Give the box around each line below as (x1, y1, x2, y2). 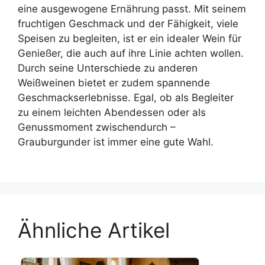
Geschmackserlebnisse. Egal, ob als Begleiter (18, 91, 234, 104)
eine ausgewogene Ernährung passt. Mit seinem (18, 2, 246, 15)
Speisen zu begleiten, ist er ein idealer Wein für (18, 32, 241, 44)
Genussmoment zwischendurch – (18, 121, 176, 133)
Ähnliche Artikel (18, 218, 170, 243)
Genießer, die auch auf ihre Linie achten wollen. (18, 47, 244, 59)
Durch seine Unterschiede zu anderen (18, 62, 198, 74)
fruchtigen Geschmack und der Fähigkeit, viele (18, 17, 238, 30)
